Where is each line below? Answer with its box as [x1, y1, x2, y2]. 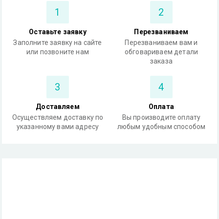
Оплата [149, 103, 174, 110]
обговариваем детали [124, 48, 198, 56]
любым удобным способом [117, 123, 206, 131]
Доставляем [36, 103, 80, 110]
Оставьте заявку [29, 28, 87, 36]
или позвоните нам [26, 48, 89, 56]
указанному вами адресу [16, 123, 99, 131]
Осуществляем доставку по [12, 113, 104, 121]
